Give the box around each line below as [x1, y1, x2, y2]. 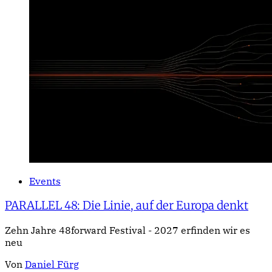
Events [29, 175, 61, 188]
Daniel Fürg [25, 257, 79, 270]
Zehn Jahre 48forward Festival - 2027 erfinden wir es [5, 223, 250, 236]
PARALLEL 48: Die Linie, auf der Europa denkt [5, 199, 248, 213]
